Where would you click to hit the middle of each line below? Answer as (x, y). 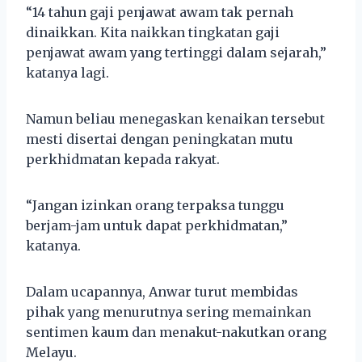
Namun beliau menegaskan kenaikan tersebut (175, 118)
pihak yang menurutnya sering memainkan (168, 311)
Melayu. (51, 352)
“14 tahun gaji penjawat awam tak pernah (160, 12)
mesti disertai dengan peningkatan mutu (160, 139)
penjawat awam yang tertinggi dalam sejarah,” (176, 52)
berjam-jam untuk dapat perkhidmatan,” (157, 225)
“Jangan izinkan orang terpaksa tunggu (155, 205)
